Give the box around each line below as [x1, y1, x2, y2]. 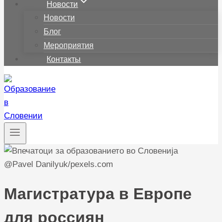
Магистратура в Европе [4, 184, 192, 203]
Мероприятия [44, 41, 94, 50]
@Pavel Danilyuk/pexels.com [4, 160, 113, 169]
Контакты [47, 55, 81, 63]
